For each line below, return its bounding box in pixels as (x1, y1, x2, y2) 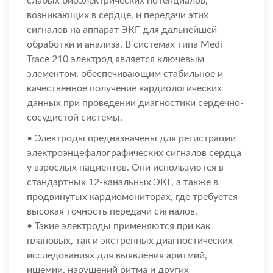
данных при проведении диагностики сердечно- (27, 98, 244, 108)
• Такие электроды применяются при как (27, 221, 210, 232)
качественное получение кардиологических (27, 83, 222, 94)
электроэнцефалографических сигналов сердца (27, 148, 241, 158)
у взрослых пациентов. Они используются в (27, 163, 224, 173)
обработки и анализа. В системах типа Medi (27, 40, 222, 50)
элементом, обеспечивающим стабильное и (27, 69, 223, 79)
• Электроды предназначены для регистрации (27, 133, 236, 144)
